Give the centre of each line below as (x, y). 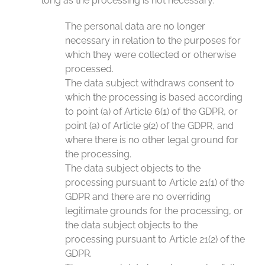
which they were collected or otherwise (151, 55)
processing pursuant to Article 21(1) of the (155, 182)
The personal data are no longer (135, 26)
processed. (89, 69)
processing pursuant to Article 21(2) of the (155, 239)
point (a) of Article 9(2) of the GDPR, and (149, 126)
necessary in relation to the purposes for (153, 41)
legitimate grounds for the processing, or (154, 211)
